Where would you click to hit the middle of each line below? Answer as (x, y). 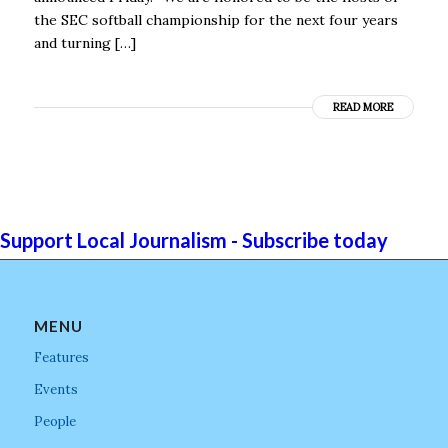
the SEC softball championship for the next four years (215, 19)
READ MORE (363, 106)
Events (55, 389)
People (54, 421)
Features (61, 357)
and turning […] (84, 42)
